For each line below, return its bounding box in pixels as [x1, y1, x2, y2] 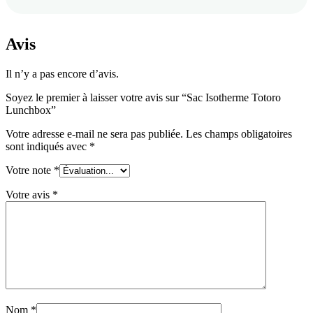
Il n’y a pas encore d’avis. [6, 68, 119, 80]
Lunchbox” [6, 104, 56, 117]
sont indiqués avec [6, 140, 89, 153]
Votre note [6, 164, 54, 177]
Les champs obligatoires [186, 128, 292, 140]
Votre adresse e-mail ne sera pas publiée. [6, 128, 183, 140]
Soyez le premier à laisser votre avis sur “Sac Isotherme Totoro [6, 92, 281, 104]
